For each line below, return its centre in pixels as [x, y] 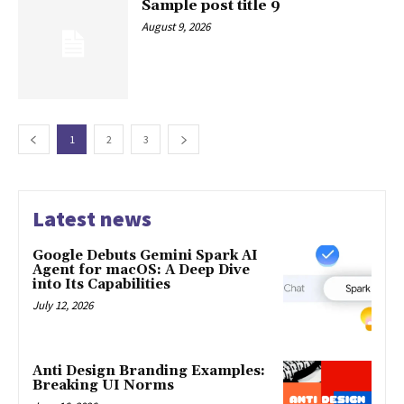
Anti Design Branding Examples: [149, 371]
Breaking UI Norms [103, 385]
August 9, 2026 [176, 27]
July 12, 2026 [63, 305]
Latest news [92, 218]
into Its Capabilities [101, 284]
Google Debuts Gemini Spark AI [145, 255]
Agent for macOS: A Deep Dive [141, 270]
